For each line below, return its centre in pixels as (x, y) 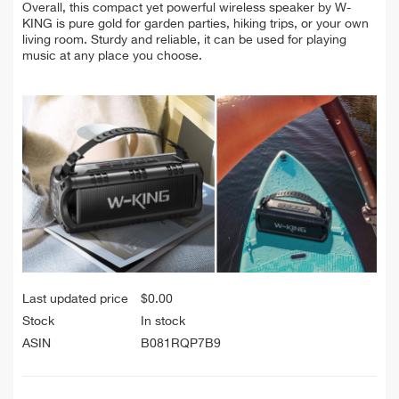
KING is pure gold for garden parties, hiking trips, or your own (195, 24)
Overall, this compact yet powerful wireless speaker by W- (187, 8)
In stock (163, 322)
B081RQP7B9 (181, 344)
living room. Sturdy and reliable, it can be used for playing (184, 41)
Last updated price (75, 300)
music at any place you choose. (112, 57)
